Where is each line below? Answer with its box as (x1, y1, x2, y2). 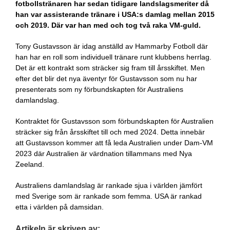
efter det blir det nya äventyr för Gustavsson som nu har (15, 74, 197, 83)
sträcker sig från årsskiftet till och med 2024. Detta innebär (15, 128, 205, 137)
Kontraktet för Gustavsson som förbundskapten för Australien (15, 117, 214, 126)
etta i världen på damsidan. (15, 203, 104, 212)
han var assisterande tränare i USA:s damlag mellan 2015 (15, 10, 215, 19)
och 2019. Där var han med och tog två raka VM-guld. (15, 21, 203, 30)
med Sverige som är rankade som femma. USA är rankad (15, 192, 202, 201)
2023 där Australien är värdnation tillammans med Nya (15, 149, 192, 158)
